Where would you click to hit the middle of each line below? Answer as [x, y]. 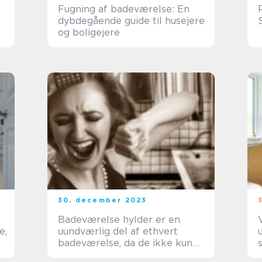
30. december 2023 [103, 200]
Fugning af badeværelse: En [124, 9]
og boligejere [89, 32]
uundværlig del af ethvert [118, 231]
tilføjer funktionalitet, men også [132, 255]
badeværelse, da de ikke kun [125, 243]
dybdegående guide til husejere [131, 21]
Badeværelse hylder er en [119, 220]
